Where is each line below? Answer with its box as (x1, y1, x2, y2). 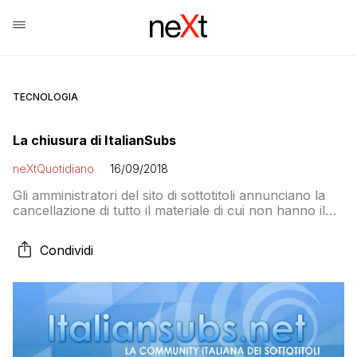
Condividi (40, 242, 93, 258)
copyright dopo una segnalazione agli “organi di (13, 218, 300, 233)
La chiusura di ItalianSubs (13, 132, 176, 148)
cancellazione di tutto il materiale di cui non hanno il (13, 202, 325, 218)
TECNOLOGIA (13, 91, 78, 103)
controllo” (13, 233, 73, 249)
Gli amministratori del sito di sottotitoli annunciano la (13, 187, 325, 203)
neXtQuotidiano (13, 162, 94, 175)
